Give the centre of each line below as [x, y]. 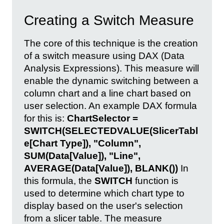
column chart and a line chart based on [107, 93]
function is [155, 180]
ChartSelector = [102, 118]
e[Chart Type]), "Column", [82, 143]
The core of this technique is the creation [111, 43]
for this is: [45, 118]
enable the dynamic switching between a [111, 80]
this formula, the [59, 180]
